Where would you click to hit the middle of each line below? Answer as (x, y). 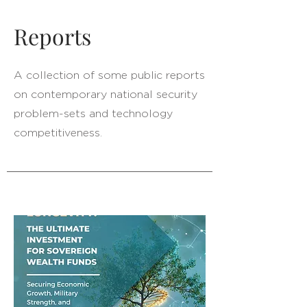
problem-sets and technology (93, 114)
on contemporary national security (106, 95)
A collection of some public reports (109, 75)
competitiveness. (58, 133)
